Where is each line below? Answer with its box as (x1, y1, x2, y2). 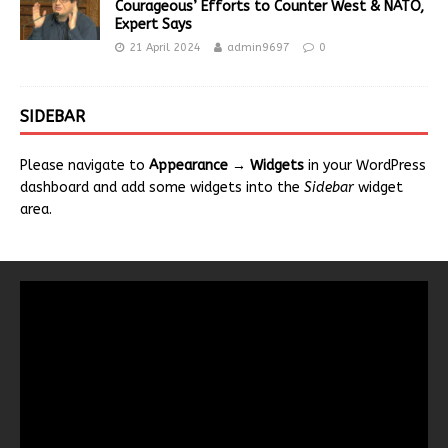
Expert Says (115, 15, 192, 33)
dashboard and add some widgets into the (20, 178, 304, 196)
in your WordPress (304, 156, 426, 174)
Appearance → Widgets (149, 156, 304, 174)
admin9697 (227, 40, 290, 54)
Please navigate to (20, 156, 149, 174)
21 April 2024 (129, 40, 201, 54)
